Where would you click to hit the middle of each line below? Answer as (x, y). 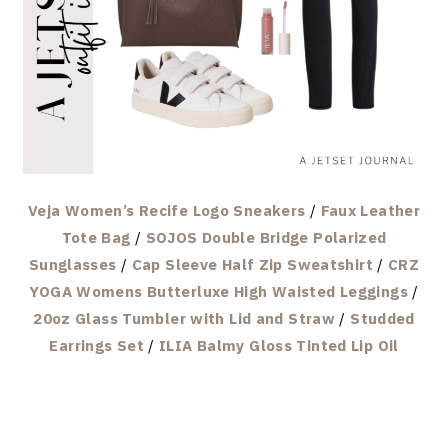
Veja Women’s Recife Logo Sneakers (167, 210)
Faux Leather (370, 210)
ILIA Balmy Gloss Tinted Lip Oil (279, 345)
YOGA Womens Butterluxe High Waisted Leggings (218, 291)
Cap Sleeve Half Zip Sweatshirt (252, 264)
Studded (382, 318)
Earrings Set (96, 345)
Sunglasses (72, 264)
